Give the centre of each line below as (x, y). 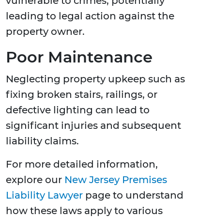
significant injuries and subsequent (93, 126)
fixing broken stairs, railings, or (82, 95)
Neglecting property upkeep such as (95, 79)
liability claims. (42, 141)
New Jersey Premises (116, 180)
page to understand (133, 195)
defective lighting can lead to (78, 110)
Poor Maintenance (79, 57)
